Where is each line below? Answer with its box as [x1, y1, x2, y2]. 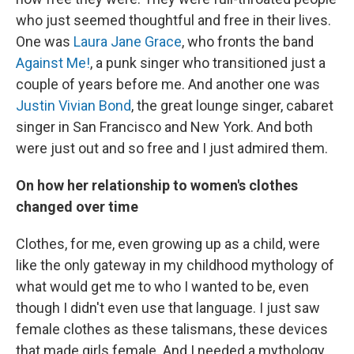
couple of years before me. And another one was [16, 75, 320, 92]
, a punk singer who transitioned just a [90, 54, 326, 71]
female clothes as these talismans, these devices [16, 320, 328, 337]
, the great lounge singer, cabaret [131, 96, 333, 114]
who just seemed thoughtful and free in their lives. [16, 11, 331, 28]
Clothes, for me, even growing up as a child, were [16, 235, 320, 252]
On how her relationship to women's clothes [16, 176, 298, 194]
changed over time [16, 198, 138, 215]
